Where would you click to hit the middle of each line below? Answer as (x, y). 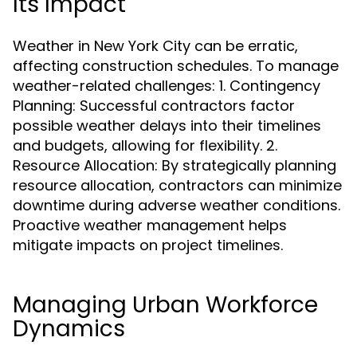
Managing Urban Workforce (165, 305)
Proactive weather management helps (150, 225)
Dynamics (69, 329)
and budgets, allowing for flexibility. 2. (145, 145)
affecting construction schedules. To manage (176, 66)
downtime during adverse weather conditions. (177, 205)
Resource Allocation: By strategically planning (175, 165)
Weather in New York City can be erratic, (155, 46)
